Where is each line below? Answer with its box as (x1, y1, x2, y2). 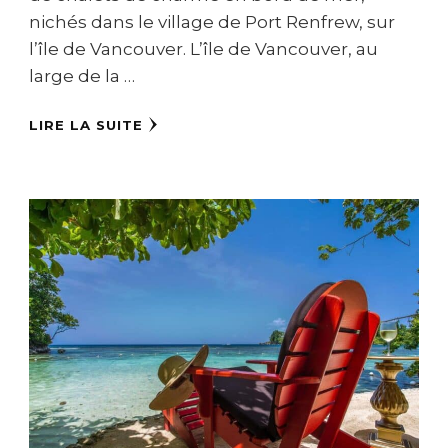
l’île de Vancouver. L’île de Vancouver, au (29, 39, 378, 60)
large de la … (29, 66, 135, 87)
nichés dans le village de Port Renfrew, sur (29, 12, 395, 33)
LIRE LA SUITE (29, 117, 143, 134)
